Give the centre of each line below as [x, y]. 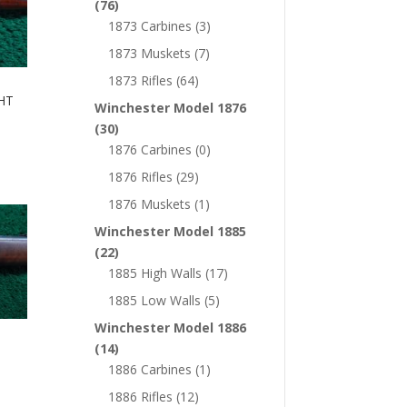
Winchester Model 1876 [171, 107]
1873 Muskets [150, 53]
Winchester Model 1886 [171, 327]
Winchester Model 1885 [171, 231]
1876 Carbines [150, 149]
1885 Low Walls [155, 300]
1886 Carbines [150, 369]
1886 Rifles [141, 396]
